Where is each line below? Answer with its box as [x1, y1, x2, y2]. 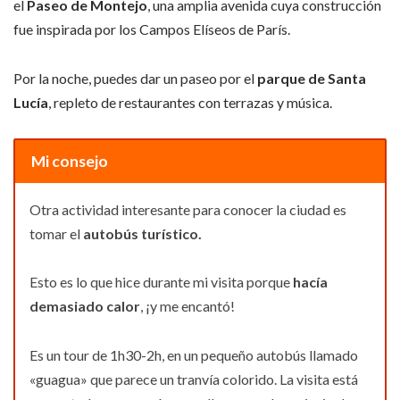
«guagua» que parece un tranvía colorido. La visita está [29, 370, 358, 387]
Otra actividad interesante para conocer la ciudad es [29, 200, 346, 218]
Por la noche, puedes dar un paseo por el [13, 69, 257, 87]
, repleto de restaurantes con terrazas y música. [48, 93, 332, 111]
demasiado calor [29, 297, 140, 315]
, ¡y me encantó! [140, 297, 235, 315]
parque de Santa [257, 69, 366, 87]
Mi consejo [30, 151, 108, 171]
